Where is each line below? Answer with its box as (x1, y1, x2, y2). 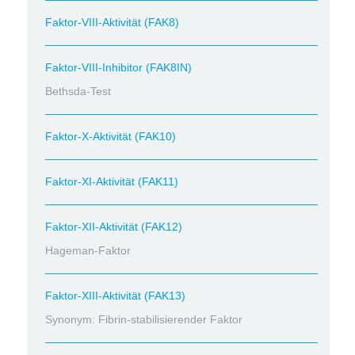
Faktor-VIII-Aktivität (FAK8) (45, 16, 179, 29)
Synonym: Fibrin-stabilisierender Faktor (45, 313, 242, 326)
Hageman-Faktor (45, 244, 131, 257)
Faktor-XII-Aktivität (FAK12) (45, 220, 182, 233)
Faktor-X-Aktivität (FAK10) (45, 130, 176, 143)
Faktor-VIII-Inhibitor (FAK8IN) (45, 61, 192, 74)
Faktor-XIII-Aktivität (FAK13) (45, 289, 185, 302)
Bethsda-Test (45, 85, 111, 97)
